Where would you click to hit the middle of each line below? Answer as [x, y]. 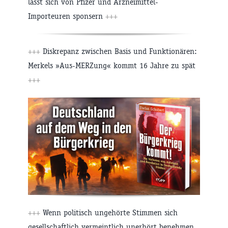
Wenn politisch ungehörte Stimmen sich [109, 212]
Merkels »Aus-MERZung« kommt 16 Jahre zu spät [112, 65]
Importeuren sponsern [67, 16]
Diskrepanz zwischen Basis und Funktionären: [119, 51]
